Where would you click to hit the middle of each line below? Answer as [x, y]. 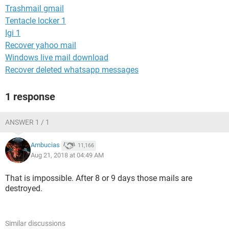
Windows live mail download [57, 58]
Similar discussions [35, 223]
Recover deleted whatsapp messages [72, 70]
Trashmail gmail [35, 8]
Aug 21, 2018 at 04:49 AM [67, 155]
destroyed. [24, 188]
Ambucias [45, 145]
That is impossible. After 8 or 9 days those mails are [99, 178]
